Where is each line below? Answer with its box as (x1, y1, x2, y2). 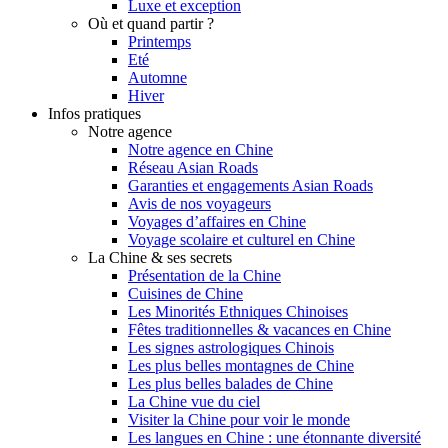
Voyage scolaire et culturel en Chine (128, 231, 355, 249)
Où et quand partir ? (88, 15, 214, 33)
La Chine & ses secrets (88, 249, 232, 267)
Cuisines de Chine (128, 285, 243, 303)
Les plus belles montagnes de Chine (128, 357, 354, 375)
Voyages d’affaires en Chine (128, 213, 306, 231)
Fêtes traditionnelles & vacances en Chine (128, 321, 391, 339)
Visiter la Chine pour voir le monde (128, 411, 350, 429)
